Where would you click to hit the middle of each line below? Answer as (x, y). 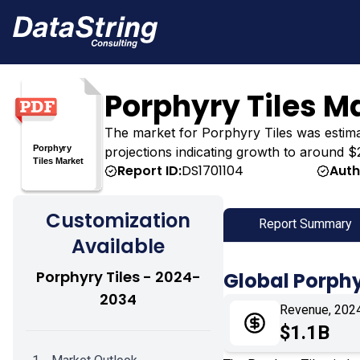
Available (119, 246)
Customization (119, 220)
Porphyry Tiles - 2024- (118, 276)
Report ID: (150, 171)
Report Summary (306, 223)
